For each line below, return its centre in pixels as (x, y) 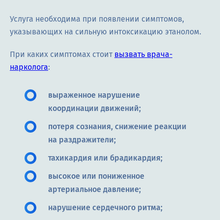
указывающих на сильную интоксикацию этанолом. (106, 32)
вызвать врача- (143, 55)
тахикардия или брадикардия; (105, 158)
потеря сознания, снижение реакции (117, 127)
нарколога (29, 67)
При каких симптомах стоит (62, 55)
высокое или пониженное (96, 176)
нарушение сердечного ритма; (105, 208)
